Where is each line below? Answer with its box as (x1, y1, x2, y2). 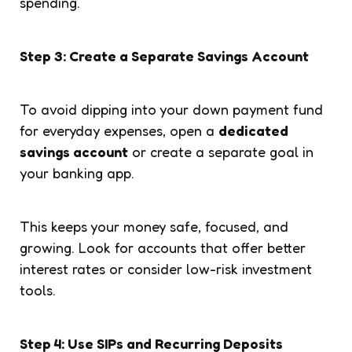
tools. (20, 280, 56, 299)
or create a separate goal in (128, 142, 313, 160)
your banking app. (20, 163, 134, 181)
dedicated (218, 121, 288, 139)
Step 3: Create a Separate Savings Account (20, 46, 309, 64)
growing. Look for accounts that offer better (20, 238, 306, 256)
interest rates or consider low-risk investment (20, 259, 312, 277)
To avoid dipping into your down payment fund (20, 100, 323, 118)
